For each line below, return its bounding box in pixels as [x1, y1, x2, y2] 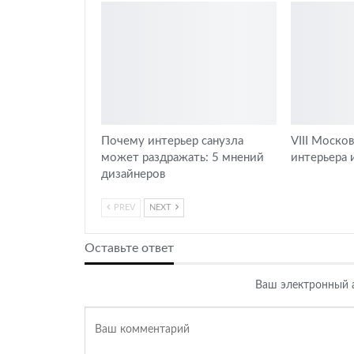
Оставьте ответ [85, 241, 174, 254]
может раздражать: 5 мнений [101, 151, 264, 164]
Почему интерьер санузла [101, 134, 243, 147]
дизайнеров [101, 168, 165, 180]
